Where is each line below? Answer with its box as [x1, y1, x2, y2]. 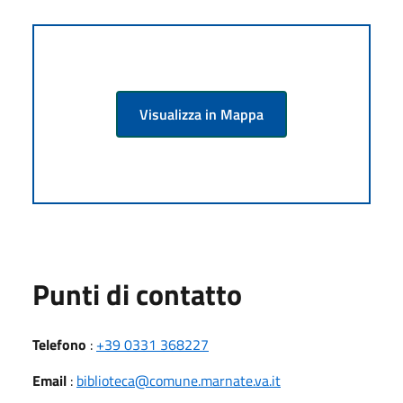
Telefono [32, 333, 86, 355]
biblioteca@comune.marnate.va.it [76, 369, 281, 391]
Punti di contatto [32, 272, 242, 316]
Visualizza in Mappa [139, 103, 264, 125]
